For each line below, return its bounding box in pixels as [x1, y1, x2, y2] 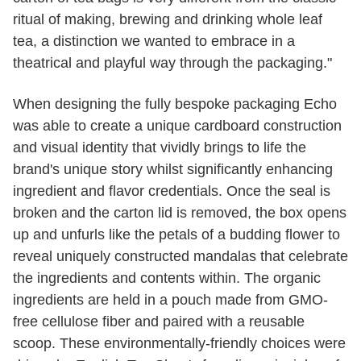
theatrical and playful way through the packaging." [13, 55, 332, 71]
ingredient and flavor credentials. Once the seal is [13, 183, 330, 199]
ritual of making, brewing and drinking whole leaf [13, 11, 322, 27]
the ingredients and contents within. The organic [13, 270, 321, 286]
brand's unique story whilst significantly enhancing [13, 161, 333, 177]
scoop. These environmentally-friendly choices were [13, 335, 346, 351]
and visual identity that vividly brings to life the [13, 139, 306, 156]
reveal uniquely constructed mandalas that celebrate [13, 248, 348, 264]
